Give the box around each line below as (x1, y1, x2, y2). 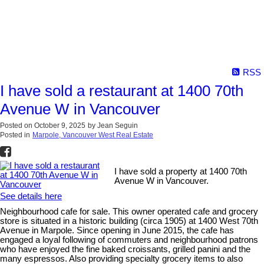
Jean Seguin (97, 121, 138, 130)
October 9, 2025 (34, 121, 85, 130)
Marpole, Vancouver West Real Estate (32, 130, 153, 139)
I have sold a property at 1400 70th (114, 166, 247, 176)
